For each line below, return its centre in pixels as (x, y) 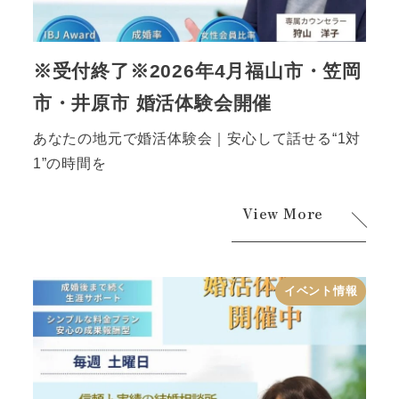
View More (283, 213)
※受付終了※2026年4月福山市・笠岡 (197, 71)
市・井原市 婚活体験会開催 (152, 103)
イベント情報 (321, 291)
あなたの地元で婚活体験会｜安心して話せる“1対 (197, 138)
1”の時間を (69, 163)
